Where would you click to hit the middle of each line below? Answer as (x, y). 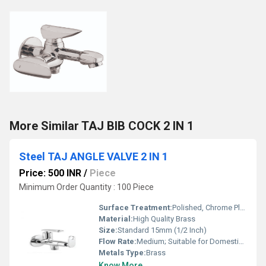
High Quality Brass (164, 219)
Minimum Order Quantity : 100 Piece (86, 187)
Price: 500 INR (50, 173)
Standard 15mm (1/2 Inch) (162, 230)
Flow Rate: (118, 241)
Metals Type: (122, 253)
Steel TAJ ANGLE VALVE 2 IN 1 (94, 156)
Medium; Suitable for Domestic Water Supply (188, 241)
